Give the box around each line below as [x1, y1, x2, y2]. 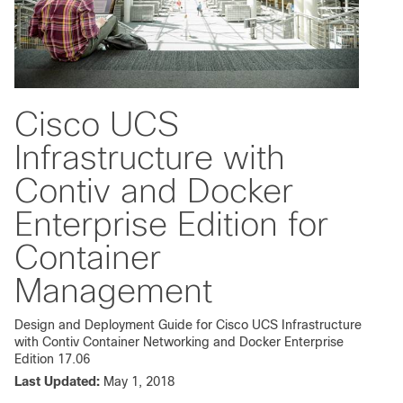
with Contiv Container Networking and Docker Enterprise [14, 334, 344, 349]
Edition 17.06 [14, 351, 90, 366]
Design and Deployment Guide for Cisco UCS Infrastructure [14, 317, 362, 332]
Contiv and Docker [14, 172, 293, 210]
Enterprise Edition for [14, 205, 328, 244]
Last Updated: [14, 373, 100, 389]
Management [14, 272, 212, 310]
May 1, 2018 [103, 373, 175, 389]
